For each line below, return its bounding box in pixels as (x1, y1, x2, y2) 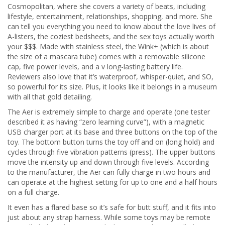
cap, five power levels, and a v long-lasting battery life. (8, 62, 183, 71)
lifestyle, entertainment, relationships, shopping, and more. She (8, 12, 212, 21)
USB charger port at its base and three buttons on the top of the (8, 127, 217, 137)
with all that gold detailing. (8, 92, 92, 101)
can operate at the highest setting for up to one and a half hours (8, 177, 217, 187)
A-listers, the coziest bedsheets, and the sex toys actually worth (8, 32, 214, 41)
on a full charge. (8, 187, 59, 197)
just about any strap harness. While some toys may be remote (8, 212, 210, 222)
